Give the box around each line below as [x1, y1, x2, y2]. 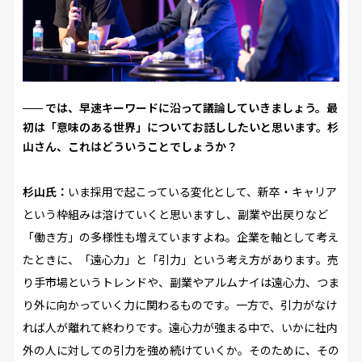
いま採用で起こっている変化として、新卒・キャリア [67, 183, 337, 200]
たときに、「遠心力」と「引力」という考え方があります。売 [22, 250, 339, 267]
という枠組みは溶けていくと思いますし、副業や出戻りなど [22, 205, 328, 222]
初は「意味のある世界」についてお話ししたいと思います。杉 [22, 118, 339, 135]
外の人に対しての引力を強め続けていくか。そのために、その [22, 341, 339, 358]
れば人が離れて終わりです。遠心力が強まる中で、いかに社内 [22, 318, 338, 335]
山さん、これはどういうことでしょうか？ [22, 137, 238, 154]
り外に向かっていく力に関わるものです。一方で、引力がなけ [22, 296, 337, 313]
